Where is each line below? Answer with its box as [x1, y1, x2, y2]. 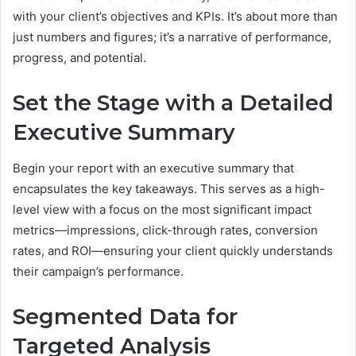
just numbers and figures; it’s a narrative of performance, [13, 29, 331, 45]
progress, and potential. [13, 50, 146, 66]
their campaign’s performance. [13, 263, 184, 279]
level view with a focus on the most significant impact [13, 201, 311, 217]
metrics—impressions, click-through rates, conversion [13, 222, 318, 238]
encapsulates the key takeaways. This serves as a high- [13, 180, 325, 196]
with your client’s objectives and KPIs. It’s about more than [13, 9, 338, 25]
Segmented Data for [13, 303, 238, 330]
